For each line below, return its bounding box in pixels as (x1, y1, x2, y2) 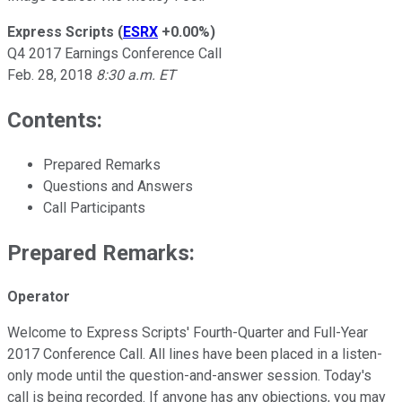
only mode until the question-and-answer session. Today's (7, 367, 371, 385)
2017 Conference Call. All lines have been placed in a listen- (7, 345, 382, 363)
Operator (7, 288, 70, 306)
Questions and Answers (43, 177, 193, 195)
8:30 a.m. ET (92, 66, 176, 83)
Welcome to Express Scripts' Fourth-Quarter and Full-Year (7, 324, 368, 342)
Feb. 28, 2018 (7, 66, 92, 83)
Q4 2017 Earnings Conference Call (7, 44, 222, 62)
